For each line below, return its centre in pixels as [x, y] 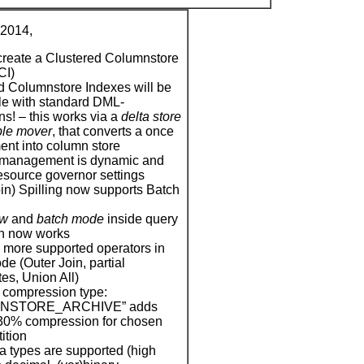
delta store [151, 117]
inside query [141, 219]
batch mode [70, 219]
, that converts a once [113, 132]
